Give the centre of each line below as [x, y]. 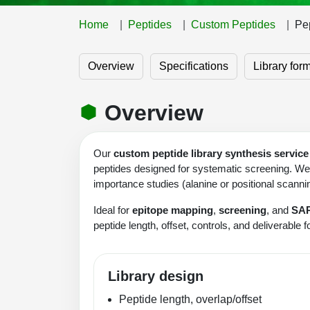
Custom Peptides [233, 24]
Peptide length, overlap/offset [190, 299]
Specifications [194, 66]
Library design [156, 276]
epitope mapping [173, 210]
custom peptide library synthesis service [211, 153]
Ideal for [113, 210]
